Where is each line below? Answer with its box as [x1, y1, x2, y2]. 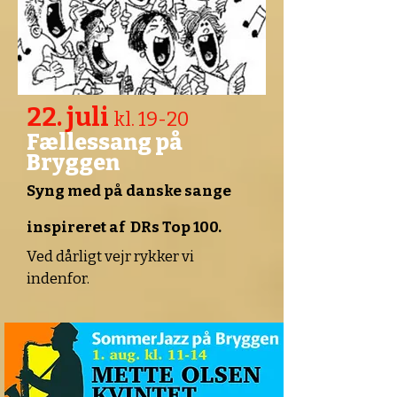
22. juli [27, 102, 113, 133]
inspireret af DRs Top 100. [27, 218, 222, 237]
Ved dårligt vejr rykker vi [27, 247, 194, 266]
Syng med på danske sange [27, 182, 231, 200]
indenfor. [27, 269, 90, 288]
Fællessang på [27, 129, 183, 156]
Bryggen [27, 150, 120, 176]
